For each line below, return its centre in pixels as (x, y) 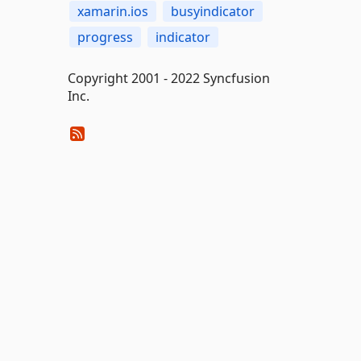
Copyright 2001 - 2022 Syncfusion (168, 78)
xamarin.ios (112, 11)
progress (105, 37)
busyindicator (212, 11)
